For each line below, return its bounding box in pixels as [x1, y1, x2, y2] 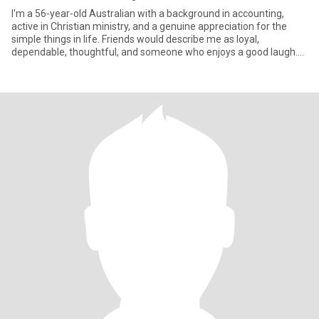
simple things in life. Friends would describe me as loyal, [11, 33, 259, 45]
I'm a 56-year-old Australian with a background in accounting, [11, 8, 284, 19]
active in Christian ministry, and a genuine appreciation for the [11, 21, 287, 32]
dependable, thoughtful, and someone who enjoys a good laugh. [11, 46, 298, 58]
